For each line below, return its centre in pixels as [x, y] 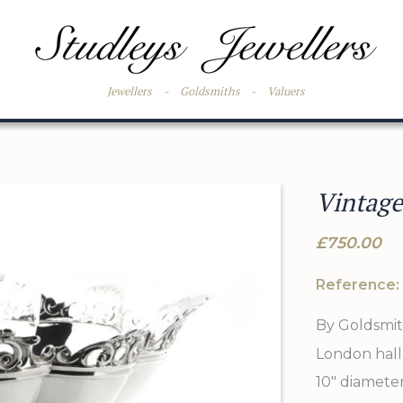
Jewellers [130, 92]
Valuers [287, 92]
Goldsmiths [210, 92]
